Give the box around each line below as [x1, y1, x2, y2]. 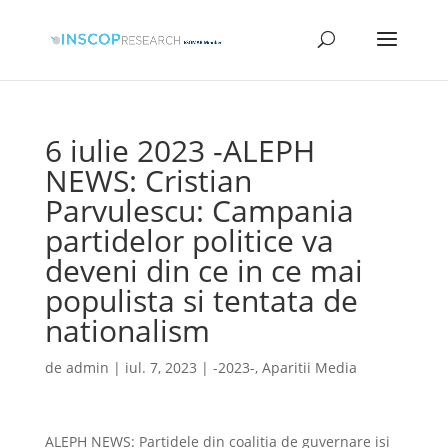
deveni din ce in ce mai [44, 250, 363, 291]
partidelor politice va [44, 220, 334, 261]
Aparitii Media [261, 358, 357, 377]
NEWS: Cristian [44, 160, 252, 201]
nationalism [44, 310, 210, 351]
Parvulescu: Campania [44, 190, 354, 231]
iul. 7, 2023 [124, 358, 197, 377]
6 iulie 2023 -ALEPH [44, 130, 315, 171]
